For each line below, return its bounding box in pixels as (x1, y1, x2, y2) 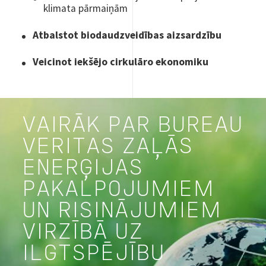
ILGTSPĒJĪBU (22, 244, 165, 264)
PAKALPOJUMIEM (22, 180, 215, 200)
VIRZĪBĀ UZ (22, 223, 144, 243)
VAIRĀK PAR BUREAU (22, 116, 243, 136)
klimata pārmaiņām (43, 1, 128, 15)
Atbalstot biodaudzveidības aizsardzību (33, 28, 222, 42)
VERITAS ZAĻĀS (22, 137, 194, 157)
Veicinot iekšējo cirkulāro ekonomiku (33, 55, 209, 68)
